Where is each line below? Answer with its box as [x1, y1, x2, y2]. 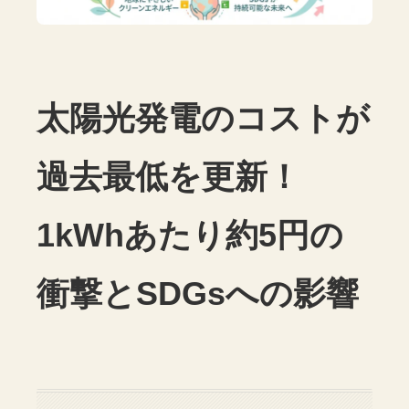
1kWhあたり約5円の [37, 217, 344, 255]
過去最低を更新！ [37, 159, 301, 196]
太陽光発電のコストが [37, 100, 371, 138]
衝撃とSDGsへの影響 [37, 276, 360, 313]
